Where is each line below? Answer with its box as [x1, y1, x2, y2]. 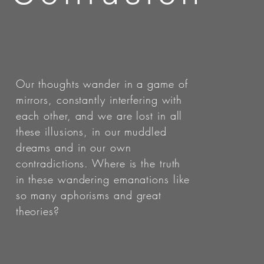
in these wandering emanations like [15, 172, 190, 186]
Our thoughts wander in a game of [15, 77, 188, 91]
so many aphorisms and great [15, 188, 162, 202]
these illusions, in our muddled [15, 124, 167, 138]
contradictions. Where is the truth [15, 156, 181, 170]
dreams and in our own [15, 140, 131, 154]
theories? [15, 204, 60, 218]
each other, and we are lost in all [15, 108, 183, 123]
